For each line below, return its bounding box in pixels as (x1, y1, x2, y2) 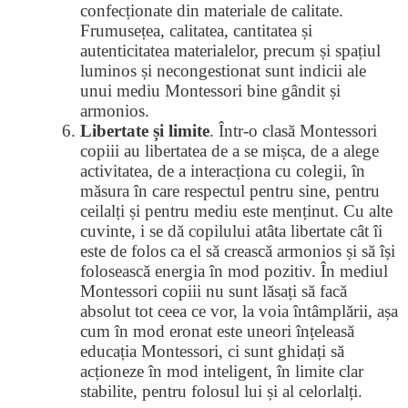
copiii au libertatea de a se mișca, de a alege (80, 141, 379, 160)
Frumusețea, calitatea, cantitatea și (80, 21, 312, 40)
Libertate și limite (80, 121, 209, 140)
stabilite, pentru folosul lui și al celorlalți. (80, 382, 362, 401)
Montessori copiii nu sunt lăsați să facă (80, 281, 347, 301)
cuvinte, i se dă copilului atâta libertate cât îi (80, 221, 382, 240)
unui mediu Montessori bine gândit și (80, 81, 341, 100)
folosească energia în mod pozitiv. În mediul (80, 261, 388, 280)
